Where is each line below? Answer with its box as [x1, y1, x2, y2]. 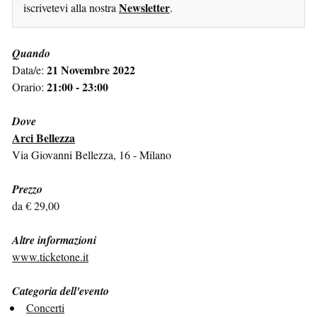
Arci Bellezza [12, 129, 75, 146]
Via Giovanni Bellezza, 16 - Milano [12, 146, 171, 162]
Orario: [12, 79, 47, 94]
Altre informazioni [12, 231, 96, 248]
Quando [12, 45, 50, 61]
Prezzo [12, 180, 42, 197]
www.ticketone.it [12, 248, 88, 264]
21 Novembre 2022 [47, 61, 135, 78]
